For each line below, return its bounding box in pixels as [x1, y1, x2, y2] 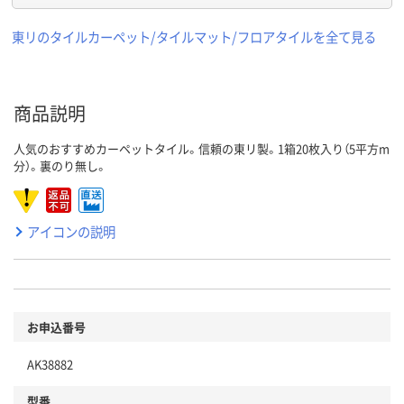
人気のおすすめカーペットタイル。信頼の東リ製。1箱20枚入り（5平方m [14, 140, 390, 158]
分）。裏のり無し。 [14, 157, 107, 175]
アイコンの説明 [27, 222, 115, 242]
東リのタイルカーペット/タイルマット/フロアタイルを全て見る [12, 27, 376, 47]
